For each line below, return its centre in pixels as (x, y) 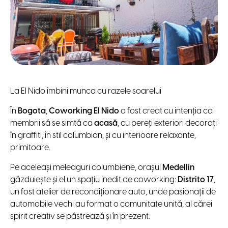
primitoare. (30, 148)
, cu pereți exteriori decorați (167, 123)
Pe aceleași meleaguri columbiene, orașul (86, 167)
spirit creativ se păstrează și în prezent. (80, 216)
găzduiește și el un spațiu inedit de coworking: (94, 180)
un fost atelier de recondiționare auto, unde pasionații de (113, 192)
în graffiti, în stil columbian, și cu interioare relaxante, (103, 135)
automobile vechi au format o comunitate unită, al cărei (111, 204)
